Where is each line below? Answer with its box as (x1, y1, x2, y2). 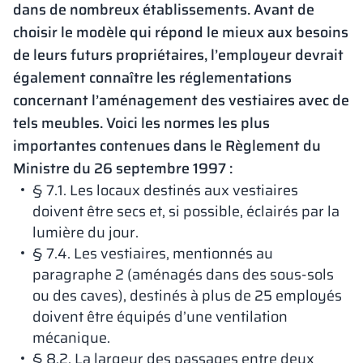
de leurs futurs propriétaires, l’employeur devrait (13, 44, 344, 66)
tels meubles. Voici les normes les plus (13, 112, 270, 135)
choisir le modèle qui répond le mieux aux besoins (13, 21, 348, 44)
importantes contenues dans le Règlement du (13, 135, 321, 157)
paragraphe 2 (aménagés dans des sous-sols (32, 263, 334, 286)
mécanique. (32, 327, 110, 349)
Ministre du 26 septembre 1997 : (13, 157, 233, 180)
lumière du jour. (32, 221, 139, 244)
